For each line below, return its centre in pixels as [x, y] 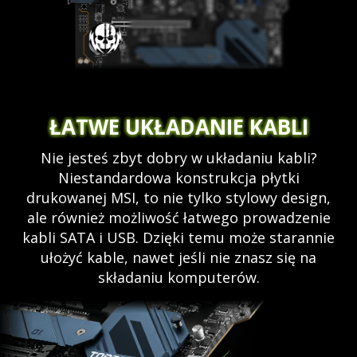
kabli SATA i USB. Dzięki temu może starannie [178, 237]
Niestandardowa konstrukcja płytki [178, 177]
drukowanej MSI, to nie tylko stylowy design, [178, 197]
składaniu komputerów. [178, 277]
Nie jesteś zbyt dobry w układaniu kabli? [178, 157]
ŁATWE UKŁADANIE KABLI [178, 126]
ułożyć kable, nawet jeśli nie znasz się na [178, 257]
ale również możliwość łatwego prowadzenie [178, 217]
